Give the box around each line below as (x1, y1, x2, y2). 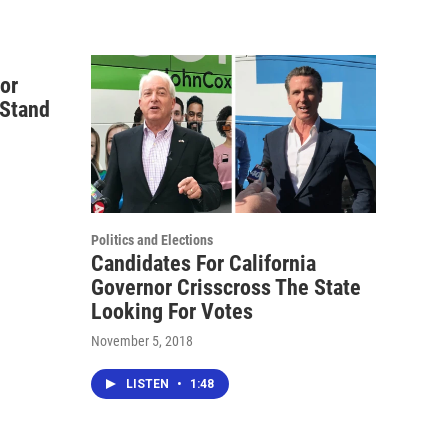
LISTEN (126, 377, 172, 392)
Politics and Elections (91, 232, 213, 249)
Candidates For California (91, 251, 316, 277)
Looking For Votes (91, 299, 253, 325)
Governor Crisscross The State (91, 275, 361, 301)
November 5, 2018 (91, 333, 193, 350)
